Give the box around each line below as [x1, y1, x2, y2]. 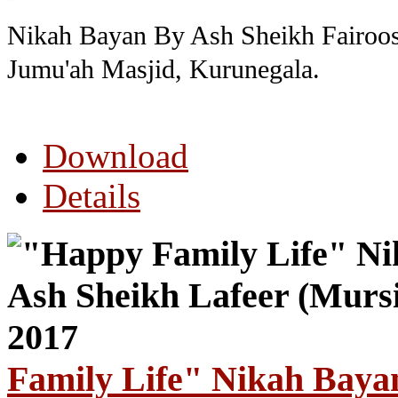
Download [43, 137, 188, 175]
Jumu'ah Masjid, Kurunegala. [7, 55, 320, 84]
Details [43, 177, 140, 215]
